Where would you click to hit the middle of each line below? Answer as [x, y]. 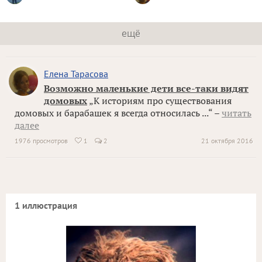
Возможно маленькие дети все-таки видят [146, 88]
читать [237, 113]
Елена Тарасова [76, 74]
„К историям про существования [159, 101]
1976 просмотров [41, 141]
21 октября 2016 [227, 141]
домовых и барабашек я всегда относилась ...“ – [118, 113]
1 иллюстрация [46, 205]
